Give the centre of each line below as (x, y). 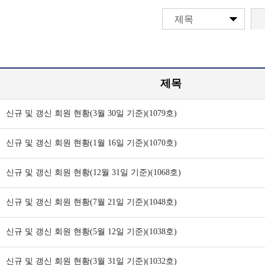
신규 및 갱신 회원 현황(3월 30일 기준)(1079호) (91, 113)
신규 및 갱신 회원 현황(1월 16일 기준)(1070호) (91, 143)
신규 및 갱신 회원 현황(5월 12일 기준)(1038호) (91, 232)
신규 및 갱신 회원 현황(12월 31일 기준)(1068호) (93, 172)
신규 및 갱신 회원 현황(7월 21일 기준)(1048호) (91, 202)
